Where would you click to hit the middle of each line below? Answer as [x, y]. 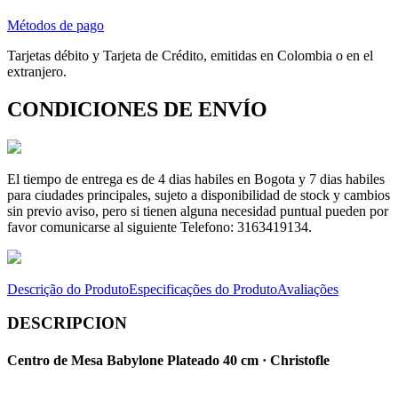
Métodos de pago [56, 25]
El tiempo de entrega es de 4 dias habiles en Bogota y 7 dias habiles [196, 179]
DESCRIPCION [67, 323]
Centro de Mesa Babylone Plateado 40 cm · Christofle [168, 360]
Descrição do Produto [68, 289]
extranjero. [37, 71]
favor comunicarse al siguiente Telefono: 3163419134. [159, 227]
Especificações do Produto [203, 289]
